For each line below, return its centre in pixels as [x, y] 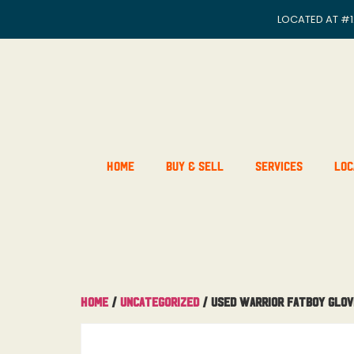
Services [279, 165]
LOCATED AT [309, 19]
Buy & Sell [194, 165]
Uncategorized [160, 301]
